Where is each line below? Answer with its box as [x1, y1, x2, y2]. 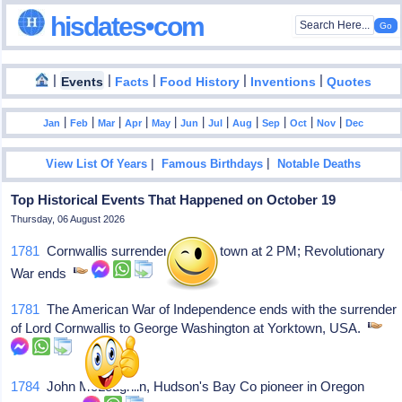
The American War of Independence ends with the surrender [39, 301, 398, 317]
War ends [11, 266, 74, 281]
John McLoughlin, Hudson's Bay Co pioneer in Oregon [39, 379, 365, 394]
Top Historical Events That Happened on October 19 [11, 192, 336, 207]
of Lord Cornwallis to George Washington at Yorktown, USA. [11, 320, 369, 336]
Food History [160, 74, 240, 89]
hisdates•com [45, 11, 205, 41]
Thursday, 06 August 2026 [11, 214, 126, 224]
